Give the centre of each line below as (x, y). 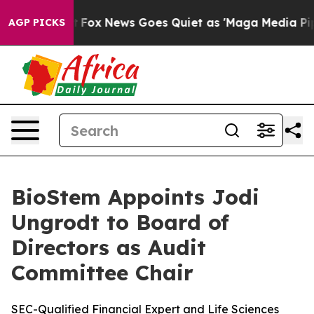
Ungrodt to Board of (120, 222)
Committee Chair (102, 273)
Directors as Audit (109, 247)
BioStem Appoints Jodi (135, 197)
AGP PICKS (37, 22)
